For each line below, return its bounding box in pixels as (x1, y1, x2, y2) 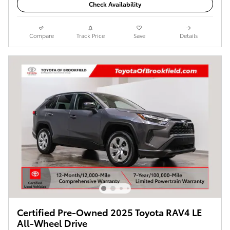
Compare (29, 31, 54, 40)
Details (179, 31, 198, 40)
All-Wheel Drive (17, 216, 87, 229)
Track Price (76, 31, 105, 40)
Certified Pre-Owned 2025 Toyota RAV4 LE (17, 205, 202, 218)
